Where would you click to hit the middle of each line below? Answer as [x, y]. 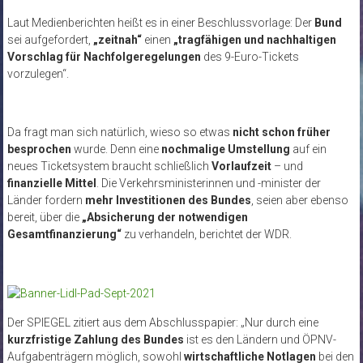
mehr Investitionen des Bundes [168, 200]
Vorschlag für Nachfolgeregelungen [104, 56]
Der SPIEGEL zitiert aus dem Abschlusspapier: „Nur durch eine [162, 322]
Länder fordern [46, 200]
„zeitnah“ [117, 39]
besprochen [39, 149]
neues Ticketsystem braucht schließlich [109, 166]
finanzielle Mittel [51, 183]
